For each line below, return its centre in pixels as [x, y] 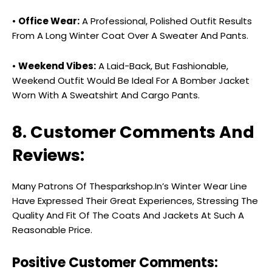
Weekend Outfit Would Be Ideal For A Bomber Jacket [131, 81]
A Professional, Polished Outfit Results [166, 21]
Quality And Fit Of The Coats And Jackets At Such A [128, 216]
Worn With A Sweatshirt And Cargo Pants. [106, 95]
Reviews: [48, 155]
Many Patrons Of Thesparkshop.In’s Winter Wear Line [130, 186]
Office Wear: [49, 21]
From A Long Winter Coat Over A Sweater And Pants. [130, 36]
